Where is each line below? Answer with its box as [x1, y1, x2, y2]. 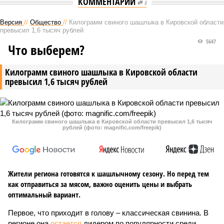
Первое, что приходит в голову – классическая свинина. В [8, 208, 208, 217]
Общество [30, 18, 61, 26]
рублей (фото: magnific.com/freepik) [62, 124, 161, 130]
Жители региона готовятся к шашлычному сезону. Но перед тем [8, 168, 209, 178]
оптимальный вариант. [8, 189, 80, 199]
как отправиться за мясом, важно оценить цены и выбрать [8, 179, 192, 189]
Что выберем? [8, 41, 84, 59]
